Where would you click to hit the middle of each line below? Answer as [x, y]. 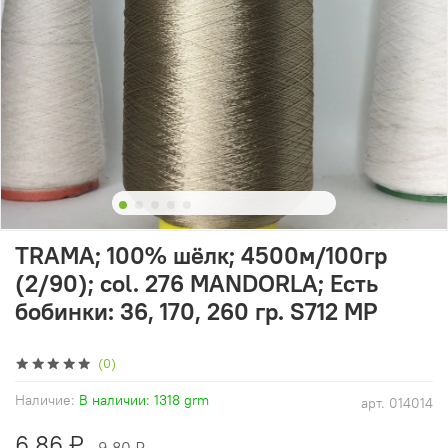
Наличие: [45, 400]
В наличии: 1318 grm [144, 400]
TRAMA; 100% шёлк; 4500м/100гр [201, 255]
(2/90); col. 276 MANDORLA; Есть [196, 283]
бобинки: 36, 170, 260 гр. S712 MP [196, 311]
